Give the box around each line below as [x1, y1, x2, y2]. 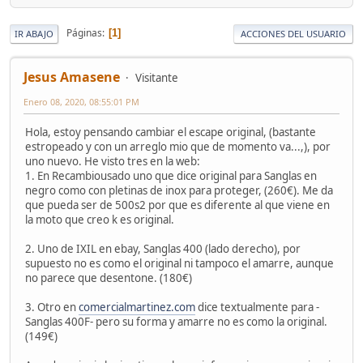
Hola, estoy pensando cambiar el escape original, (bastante [25, 124, 316, 139]
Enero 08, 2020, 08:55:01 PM [23, 95, 139, 108]
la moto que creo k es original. [25, 211, 174, 227]
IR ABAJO [15, 27, 53, 40]
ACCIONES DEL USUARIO [241, 27, 346, 40]
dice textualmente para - [195, 299, 319, 314]
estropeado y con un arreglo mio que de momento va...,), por [25, 139, 331, 154]
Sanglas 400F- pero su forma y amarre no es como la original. [25, 314, 327, 329]
